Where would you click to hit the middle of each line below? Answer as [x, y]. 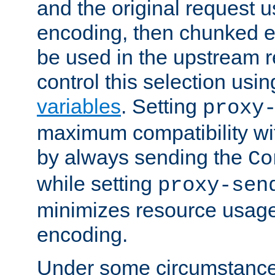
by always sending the [142, 157]
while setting [97, 183]
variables [79, 106]
